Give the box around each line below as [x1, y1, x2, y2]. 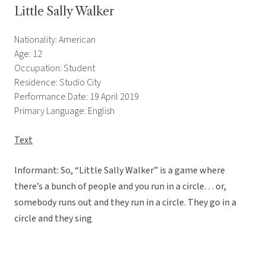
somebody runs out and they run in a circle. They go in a [14, 196, 236, 210]
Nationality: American [14, 33, 96, 47]
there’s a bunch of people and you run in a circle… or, [14, 180, 226, 194]
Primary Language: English [14, 104, 115, 118]
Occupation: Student [14, 62, 95, 75]
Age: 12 [14, 47, 42, 61]
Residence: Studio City [14, 76, 101, 90]
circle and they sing [14, 212, 92, 226]
